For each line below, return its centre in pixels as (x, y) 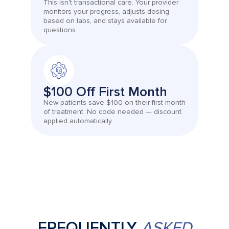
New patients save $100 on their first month (114, 103)
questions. (60, 30)
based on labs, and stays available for (105, 21)
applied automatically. (78, 121)
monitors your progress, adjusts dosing (106, 12)
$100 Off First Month (105, 92)
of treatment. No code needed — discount (112, 112)
